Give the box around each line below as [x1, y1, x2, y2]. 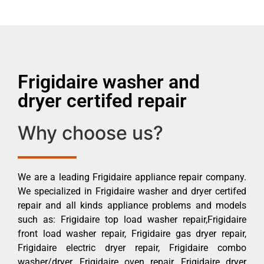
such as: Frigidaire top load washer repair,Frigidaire [18, 213, 246, 225]
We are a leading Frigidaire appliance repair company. [18, 171, 246, 183]
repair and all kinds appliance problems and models [18, 199, 246, 211]
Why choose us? [18, 121, 163, 144]
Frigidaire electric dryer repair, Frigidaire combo [18, 242, 246, 253]
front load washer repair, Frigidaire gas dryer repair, [18, 227, 246, 239]
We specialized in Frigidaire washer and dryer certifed [18, 185, 246, 197]
